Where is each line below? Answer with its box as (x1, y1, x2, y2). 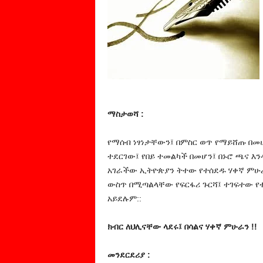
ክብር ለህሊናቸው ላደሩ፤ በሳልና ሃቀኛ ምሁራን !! (107, 222, 257, 231)
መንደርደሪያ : (107, 250, 150, 259)
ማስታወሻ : (107, 109, 144, 119)
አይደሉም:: (107, 194, 146, 203)
